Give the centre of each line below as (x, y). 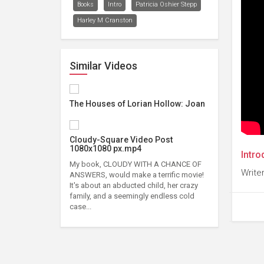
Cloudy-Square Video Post (121, 140)
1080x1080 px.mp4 (105, 149)
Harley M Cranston (105, 21)
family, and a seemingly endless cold (132, 196)
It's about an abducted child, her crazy (134, 186)
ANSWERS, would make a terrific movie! (137, 175)
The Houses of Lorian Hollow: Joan (137, 104)
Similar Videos (103, 66)
